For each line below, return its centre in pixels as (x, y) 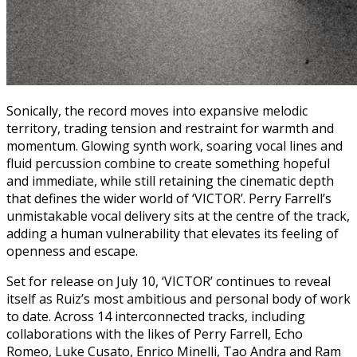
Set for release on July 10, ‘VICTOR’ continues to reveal (169, 282)
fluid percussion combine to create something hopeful (168, 164)
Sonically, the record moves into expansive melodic (157, 111)
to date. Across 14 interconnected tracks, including (156, 317)
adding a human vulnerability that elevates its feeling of (173, 234)
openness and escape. (72, 251)
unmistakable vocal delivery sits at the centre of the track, (178, 216)
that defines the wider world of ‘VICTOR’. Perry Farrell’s (169, 199)
